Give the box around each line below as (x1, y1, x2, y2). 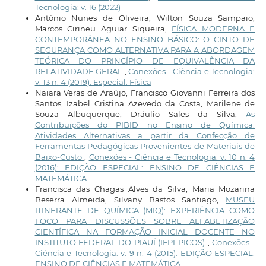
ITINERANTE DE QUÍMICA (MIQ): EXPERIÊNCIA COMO (34, 205, 255, 216)
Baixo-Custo (34, 152, 85, 162)
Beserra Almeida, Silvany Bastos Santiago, (34, 195, 226, 205)
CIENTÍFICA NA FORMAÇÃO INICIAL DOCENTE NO (34, 227, 255, 237)
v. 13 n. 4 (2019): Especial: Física (34, 77, 151, 87)
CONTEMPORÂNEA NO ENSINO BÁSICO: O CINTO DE (34, 34, 255, 45)
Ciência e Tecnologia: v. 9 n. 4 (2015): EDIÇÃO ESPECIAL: (34, 248, 255, 258)
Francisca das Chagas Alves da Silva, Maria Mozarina (34, 184, 255, 194)
